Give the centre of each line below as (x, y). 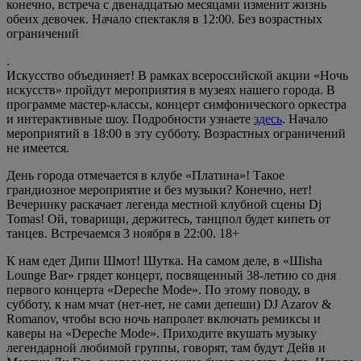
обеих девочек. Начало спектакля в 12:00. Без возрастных (164, 19)
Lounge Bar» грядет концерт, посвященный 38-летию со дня (171, 275)
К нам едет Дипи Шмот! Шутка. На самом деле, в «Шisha (164, 260)
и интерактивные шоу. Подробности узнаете (130, 118)
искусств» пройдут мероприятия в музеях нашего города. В (171, 89)
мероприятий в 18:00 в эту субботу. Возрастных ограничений (176, 133)
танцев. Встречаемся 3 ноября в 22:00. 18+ (123, 233)
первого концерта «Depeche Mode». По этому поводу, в (158, 289)
